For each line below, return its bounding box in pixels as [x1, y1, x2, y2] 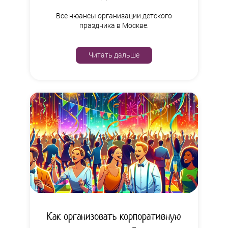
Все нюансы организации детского [56, 11, 172, 20]
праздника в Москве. [79, 21, 149, 30]
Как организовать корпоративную [47, 210, 181, 223]
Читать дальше [89, 50, 139, 59]
